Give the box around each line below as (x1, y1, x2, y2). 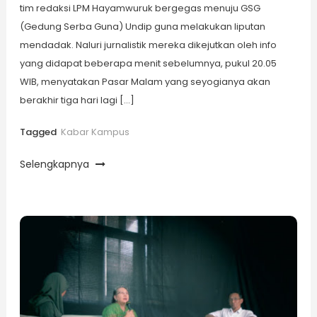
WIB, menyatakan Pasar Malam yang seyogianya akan (19, 74, 270, 88)
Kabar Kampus (60, 125, 129, 139)
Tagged (19, 125, 59, 139)
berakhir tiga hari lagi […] (19, 93, 134, 107)
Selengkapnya (19, 156, 92, 171)
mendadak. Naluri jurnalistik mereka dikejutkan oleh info (19, 38, 277, 52)
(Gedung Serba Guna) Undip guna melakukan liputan (19, 19, 265, 33)
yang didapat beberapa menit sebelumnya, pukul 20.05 (19, 56, 277, 70)
